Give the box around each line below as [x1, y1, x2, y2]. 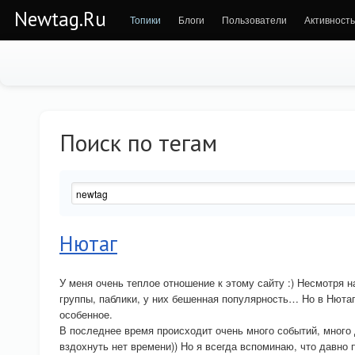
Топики [130, 13, 161, 26]
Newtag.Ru [14, 6, 106, 32]
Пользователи [222, 13, 287, 26]
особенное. [59, 307, 113, 322]
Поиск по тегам [59, 127, 217, 158]
